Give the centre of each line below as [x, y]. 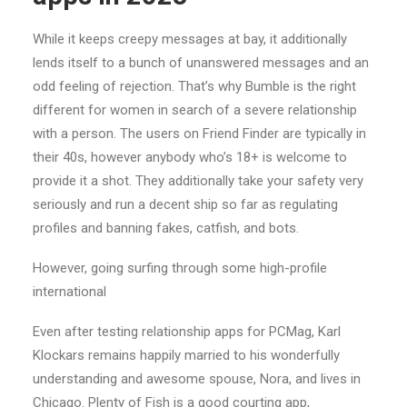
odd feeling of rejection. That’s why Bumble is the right [194, 86]
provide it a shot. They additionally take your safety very [198, 181]
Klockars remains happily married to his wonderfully [186, 355]
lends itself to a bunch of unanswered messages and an [201, 63]
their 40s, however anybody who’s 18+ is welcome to [190, 157]
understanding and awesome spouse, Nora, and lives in [197, 379]
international [69, 292]
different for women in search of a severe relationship [195, 110]
